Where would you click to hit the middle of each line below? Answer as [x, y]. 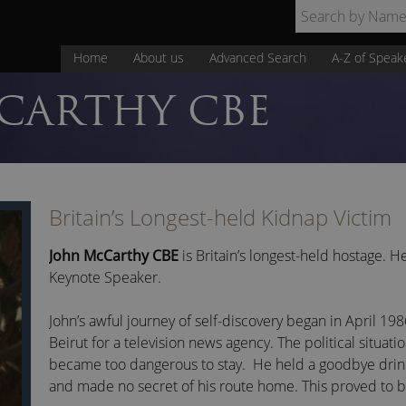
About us [159, 58]
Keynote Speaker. [105, 277]
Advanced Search [258, 58]
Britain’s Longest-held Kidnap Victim [220, 217]
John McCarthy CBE [114, 256]
